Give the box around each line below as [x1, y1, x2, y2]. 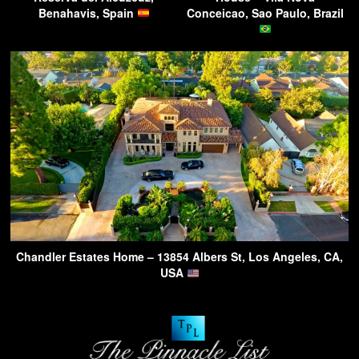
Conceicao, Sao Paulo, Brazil [187, 4, 344, 21]
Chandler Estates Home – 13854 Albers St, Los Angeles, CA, [16, 248, 343, 265]
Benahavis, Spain [38, 4, 137, 21]
